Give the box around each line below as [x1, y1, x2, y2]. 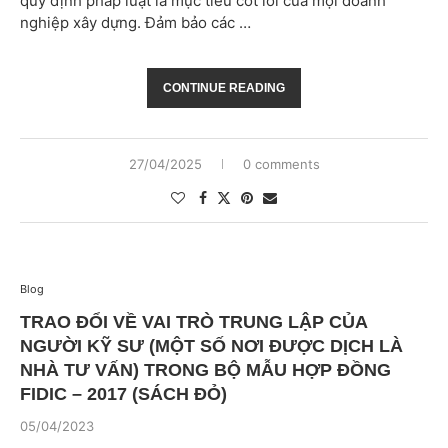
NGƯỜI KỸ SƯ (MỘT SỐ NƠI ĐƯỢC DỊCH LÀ [20, 336, 403, 356]
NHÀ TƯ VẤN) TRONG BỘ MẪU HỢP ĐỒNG [20, 360, 391, 380]
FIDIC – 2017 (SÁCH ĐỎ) [20, 384, 227, 404]
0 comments [242, 156, 320, 172]
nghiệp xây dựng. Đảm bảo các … [20, 13, 251, 32]
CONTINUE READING [163, 81, 285, 95]
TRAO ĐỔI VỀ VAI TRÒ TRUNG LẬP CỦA [20, 312, 367, 332]
